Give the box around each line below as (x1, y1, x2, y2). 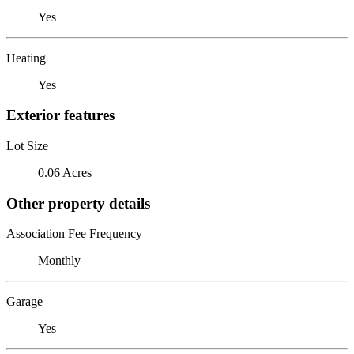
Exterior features (6, 107, 115, 124)
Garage (6, 295, 43, 309)
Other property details (6, 194, 150, 212)
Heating (6, 51, 46, 65)
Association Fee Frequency (6, 227, 142, 241)
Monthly (38, 254, 81, 268)
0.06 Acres (38, 165, 92, 179)
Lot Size (6, 138, 48, 153)
